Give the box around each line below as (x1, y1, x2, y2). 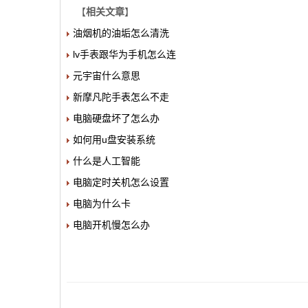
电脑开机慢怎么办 (73, 219, 150, 230)
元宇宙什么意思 (73, 70, 140, 81)
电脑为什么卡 (73, 198, 131, 209)
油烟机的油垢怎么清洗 (73, 27, 169, 38)
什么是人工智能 (73, 155, 140, 166)
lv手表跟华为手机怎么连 (73, 49, 176, 60)
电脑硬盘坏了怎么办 (73, 113, 159, 124)
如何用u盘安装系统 (73, 134, 155, 145)
